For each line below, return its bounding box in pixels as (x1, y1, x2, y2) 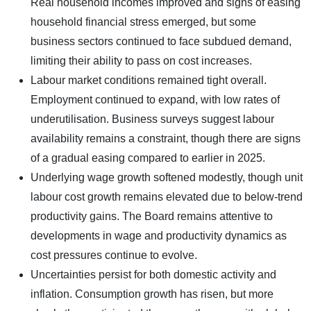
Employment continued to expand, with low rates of (31, 93, 280, 106)
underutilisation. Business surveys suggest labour (31, 112, 274, 125)
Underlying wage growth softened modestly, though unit (31, 171, 303, 183)
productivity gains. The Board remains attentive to (31, 210, 273, 222)
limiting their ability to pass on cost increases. (31, 54, 252, 67)
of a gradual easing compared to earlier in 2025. (31, 151, 265, 164)
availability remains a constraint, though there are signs (31, 132, 301, 144)
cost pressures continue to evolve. (31, 249, 197, 261)
